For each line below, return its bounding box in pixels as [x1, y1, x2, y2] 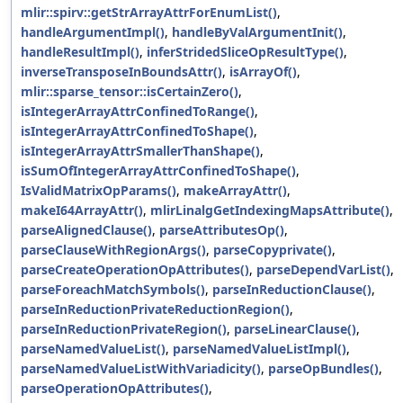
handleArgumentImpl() [21, 23, 165, 41]
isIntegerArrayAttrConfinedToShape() [21, 122, 254, 140]
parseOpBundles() [268, 360, 379, 378]
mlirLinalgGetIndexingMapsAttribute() [150, 201, 390, 219]
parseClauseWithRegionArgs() [21, 241, 206, 259]
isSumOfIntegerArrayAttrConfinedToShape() [21, 162, 296, 180]
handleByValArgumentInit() [172, 23, 343, 41]
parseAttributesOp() [159, 221, 284, 239]
